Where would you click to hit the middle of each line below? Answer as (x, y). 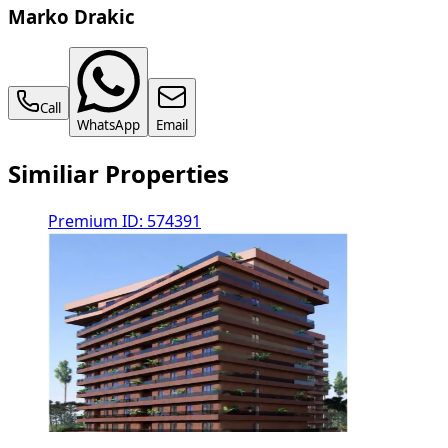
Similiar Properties (118, 174)
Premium (85, 221)
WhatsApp (108, 125)
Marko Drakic (71, 16)
